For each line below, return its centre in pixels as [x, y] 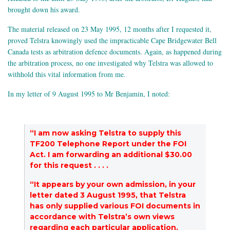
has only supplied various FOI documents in [115, 206]
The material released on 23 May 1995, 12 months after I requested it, [110, 29]
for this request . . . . [70, 166]
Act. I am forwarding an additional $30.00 [111, 155]
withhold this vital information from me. [67, 74]
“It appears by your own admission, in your [113, 185]
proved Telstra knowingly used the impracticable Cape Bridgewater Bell [112, 41]
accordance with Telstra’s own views [102, 217]
